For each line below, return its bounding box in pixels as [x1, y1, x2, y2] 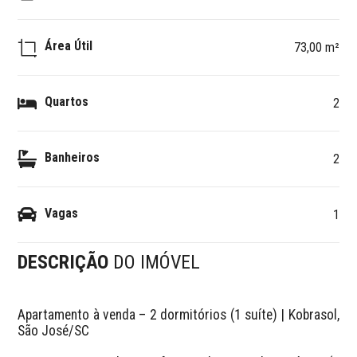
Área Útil [45, 37, 93, 53]
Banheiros [45, 149, 100, 165]
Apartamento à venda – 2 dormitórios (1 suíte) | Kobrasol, [18, 306, 339, 323]
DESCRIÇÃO [18, 251, 114, 273]
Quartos [45, 93, 89, 109]
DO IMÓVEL [113, 251, 201, 273]
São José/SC [18, 322, 96, 339]
